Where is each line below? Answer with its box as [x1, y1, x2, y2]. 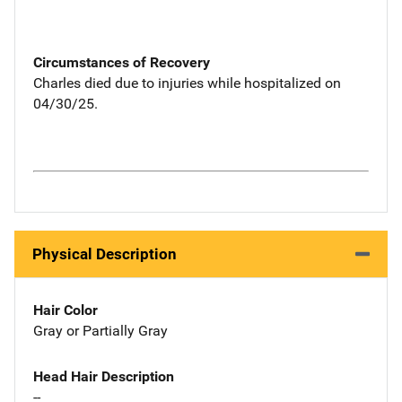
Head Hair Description [33, 367, 174, 385]
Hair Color [33, 301, 98, 319]
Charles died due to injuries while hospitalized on [33, 74, 341, 92]
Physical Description [32, 245, 177, 263]
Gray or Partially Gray [33, 322, 168, 339]
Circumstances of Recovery [33, 53, 210, 71]
